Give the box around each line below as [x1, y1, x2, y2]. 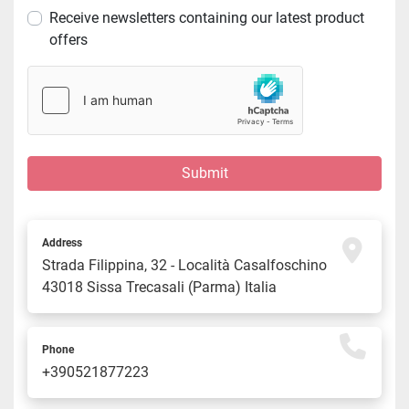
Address [42, 236, 82, 250]
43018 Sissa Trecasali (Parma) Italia [42, 278, 277, 297]
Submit [181, 164, 228, 183]
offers [49, 31, 88, 49]
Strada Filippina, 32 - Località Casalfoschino [42, 257, 327, 275]
